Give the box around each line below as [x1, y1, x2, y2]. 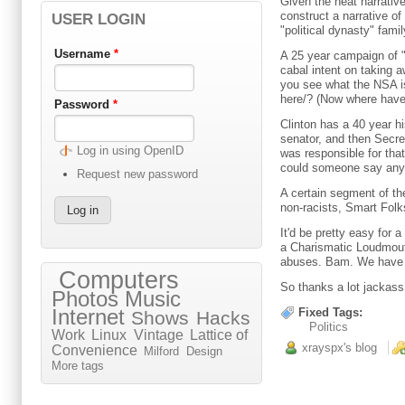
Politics [309, 319, 349, 334]
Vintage [133, 327, 184, 344]
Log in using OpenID [76, 144, 184, 158]
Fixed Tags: [298, 305, 363, 319]
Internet [52, 305, 125, 330]
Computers [58, 267, 179, 295]
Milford [144, 344, 180, 359]
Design [185, 344, 222, 359]
